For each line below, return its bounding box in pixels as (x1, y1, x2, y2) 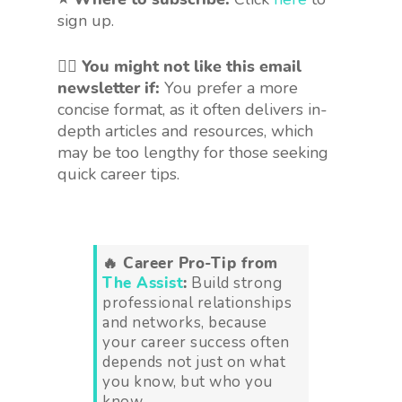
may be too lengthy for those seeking (57, 141, 328, 163)
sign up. (57, 9, 114, 31)
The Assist (102, 272, 183, 293)
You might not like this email (82, 55, 301, 77)
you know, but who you (102, 371, 273, 392)
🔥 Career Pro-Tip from (102, 252, 278, 274)
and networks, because (102, 311, 267, 333)
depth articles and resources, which (57, 119, 313, 142)
